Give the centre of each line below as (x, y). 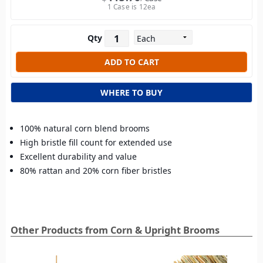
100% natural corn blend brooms (85, 128)
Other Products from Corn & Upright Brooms (115, 230)
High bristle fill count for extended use (96, 142)
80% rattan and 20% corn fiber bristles (96, 170)
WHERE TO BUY (131, 92)
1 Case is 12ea (131, 6)
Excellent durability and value (78, 156)
